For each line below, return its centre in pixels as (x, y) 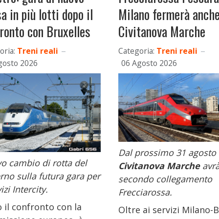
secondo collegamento (165, 179)
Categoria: (136, 51)
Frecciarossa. (145, 192)
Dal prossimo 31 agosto (167, 152)
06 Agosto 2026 (149, 63)
